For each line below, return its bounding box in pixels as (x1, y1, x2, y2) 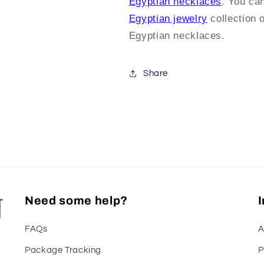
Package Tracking (25, 245, 102, 255)
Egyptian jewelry (128, 13, 207, 25)
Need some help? (25, 194, 128, 207)
